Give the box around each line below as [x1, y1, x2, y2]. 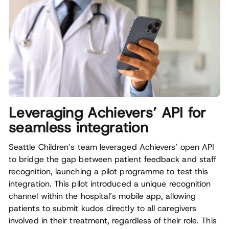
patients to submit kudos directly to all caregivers [9, 203, 197, 214]
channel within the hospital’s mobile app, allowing [9, 191, 196, 202]
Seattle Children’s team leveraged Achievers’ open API [9, 142, 215, 153]
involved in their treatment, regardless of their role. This [9, 215, 217, 226]
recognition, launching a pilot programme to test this [9, 166, 209, 177]
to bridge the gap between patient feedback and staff [9, 154, 217, 165]
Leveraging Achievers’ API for [9, 103, 207, 123]
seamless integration [9, 118, 149, 138]
